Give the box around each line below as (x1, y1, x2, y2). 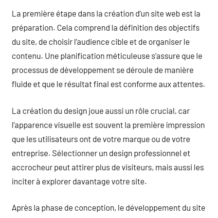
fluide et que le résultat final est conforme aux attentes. (12, 79, 205, 89)
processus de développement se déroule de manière (12, 65, 194, 74)
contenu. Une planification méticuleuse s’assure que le (12, 51, 202, 60)
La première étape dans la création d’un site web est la (12, 8, 200, 18)
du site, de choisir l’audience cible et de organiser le (12, 36, 190, 46)
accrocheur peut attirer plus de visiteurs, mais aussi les (12, 162, 204, 172)
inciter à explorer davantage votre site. (12, 176, 147, 186)
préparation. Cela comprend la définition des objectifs (12, 22, 200, 32)
